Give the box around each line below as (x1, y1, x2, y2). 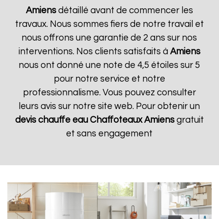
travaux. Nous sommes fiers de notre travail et (15, 20, 204, 29)
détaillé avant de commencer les (56, 6, 193, 15)
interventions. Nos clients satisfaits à (18, 47, 170, 56)
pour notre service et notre (53, 74, 165, 84)
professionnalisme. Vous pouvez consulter (22, 88, 196, 97)
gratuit (174, 115, 204, 125)
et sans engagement (66, 129, 153, 138)
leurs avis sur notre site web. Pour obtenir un (19, 102, 200, 111)
